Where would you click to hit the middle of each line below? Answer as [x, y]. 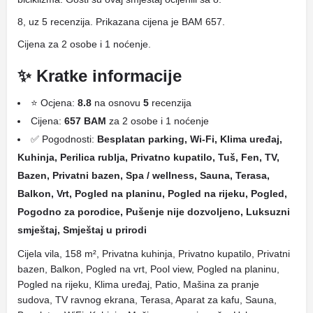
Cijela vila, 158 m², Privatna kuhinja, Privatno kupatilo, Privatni [154, 254]
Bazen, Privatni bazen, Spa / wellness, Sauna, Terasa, [144, 175]
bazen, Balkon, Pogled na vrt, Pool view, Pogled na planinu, [148, 269]
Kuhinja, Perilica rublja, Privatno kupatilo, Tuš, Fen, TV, [148, 157]
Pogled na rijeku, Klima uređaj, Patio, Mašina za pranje [138, 284]
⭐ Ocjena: [54, 103]
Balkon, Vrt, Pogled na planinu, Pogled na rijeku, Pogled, [152, 194]
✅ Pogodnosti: [64, 139]
